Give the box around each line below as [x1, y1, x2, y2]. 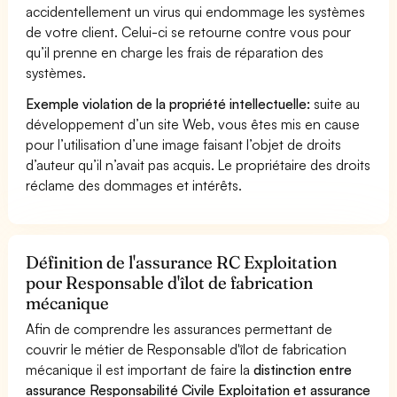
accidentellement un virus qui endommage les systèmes [26, 2, 366, 20]
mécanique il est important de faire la [26, 360, 254, 378]
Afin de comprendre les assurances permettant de [26, 319, 333, 338]
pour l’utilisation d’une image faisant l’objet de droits [26, 135, 342, 153]
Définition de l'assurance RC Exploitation [26, 251, 338, 273]
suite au [310, 94, 361, 113]
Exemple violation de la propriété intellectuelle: [26, 94, 311, 113]
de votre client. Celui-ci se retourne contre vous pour [26, 22, 352, 41]
